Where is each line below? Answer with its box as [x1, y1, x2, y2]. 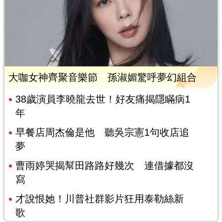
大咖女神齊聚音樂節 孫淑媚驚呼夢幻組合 [8, 72, 197, 83]
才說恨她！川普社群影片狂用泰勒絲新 [15, 193, 184, 205]
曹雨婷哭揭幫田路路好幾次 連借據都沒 [15, 160, 194, 171]
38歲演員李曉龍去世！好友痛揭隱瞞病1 [15, 94, 190, 105]
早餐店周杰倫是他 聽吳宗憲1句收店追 [15, 127, 189, 138]
